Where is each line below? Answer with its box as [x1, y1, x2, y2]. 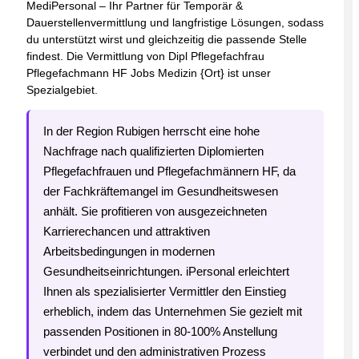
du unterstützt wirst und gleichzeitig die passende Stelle [26, 33, 307, 46]
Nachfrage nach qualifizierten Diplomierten [43, 144, 264, 158]
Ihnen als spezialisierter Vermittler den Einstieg [43, 284, 286, 298]
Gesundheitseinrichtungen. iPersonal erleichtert [43, 264, 289, 278]
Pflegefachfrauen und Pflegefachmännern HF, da [43, 164, 296, 178]
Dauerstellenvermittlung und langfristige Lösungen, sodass [26, 16, 324, 29]
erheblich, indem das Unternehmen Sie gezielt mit [43, 305, 302, 318]
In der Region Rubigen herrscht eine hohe [43, 124, 260, 138]
